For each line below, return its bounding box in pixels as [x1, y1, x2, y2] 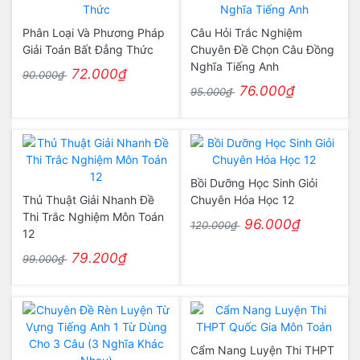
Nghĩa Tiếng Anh [190, 59, 279, 73]
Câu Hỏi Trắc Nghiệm [190, 26, 302, 39]
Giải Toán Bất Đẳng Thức [22, 43, 153, 56]
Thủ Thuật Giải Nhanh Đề [22, 193, 154, 207]
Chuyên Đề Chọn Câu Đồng [190, 43, 334, 56]
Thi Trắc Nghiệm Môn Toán [22, 210, 164, 223]
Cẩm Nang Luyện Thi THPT [190, 343, 334, 357]
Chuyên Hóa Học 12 [190, 193, 294, 207]
